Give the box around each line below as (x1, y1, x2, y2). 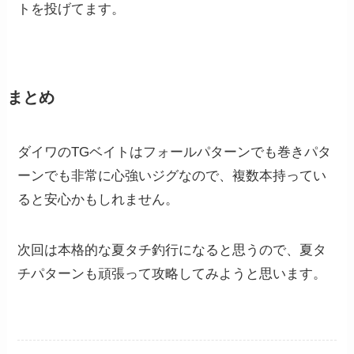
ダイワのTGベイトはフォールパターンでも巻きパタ (17, 144, 332, 160)
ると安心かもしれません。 (17, 191, 179, 207)
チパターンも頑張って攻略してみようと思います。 (17, 265, 327, 281)
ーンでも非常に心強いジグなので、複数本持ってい (17, 168, 327, 183)
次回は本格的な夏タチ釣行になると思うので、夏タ (17, 242, 327, 258)
